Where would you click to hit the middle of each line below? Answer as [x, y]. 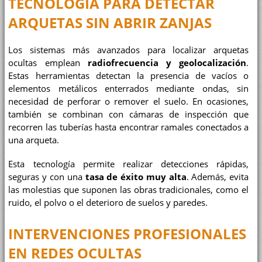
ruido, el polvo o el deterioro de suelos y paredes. [108, 203]
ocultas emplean [48, 63]
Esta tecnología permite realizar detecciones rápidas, [129, 164]
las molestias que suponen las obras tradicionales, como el [129, 190]
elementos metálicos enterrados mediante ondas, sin [129, 88]
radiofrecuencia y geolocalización [167, 63]
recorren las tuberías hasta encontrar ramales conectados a [129, 127]
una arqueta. [34, 140]
